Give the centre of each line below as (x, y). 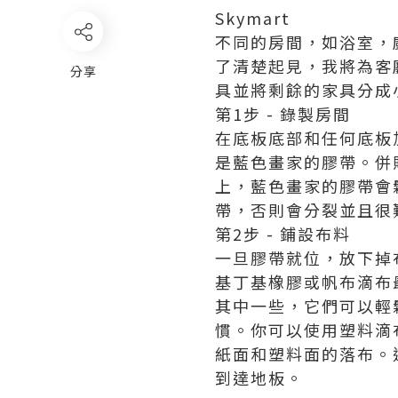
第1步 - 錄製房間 (283, 114)
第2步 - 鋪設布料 (283, 234)
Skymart (253, 18)
